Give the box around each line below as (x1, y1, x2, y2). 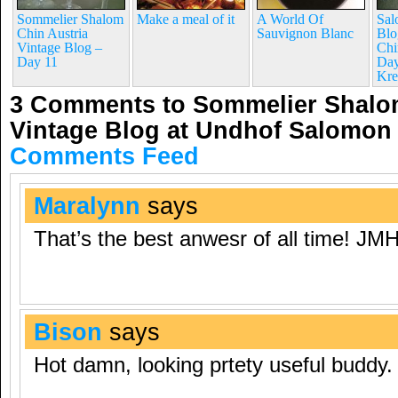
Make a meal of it (137, 12, 235, 27)
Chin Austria (17, 26, 88, 41)
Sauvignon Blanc (257, 26, 354, 41)
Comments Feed (10, 142, 199, 170)
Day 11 (17, 54, 58, 69)
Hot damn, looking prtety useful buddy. (34, 354, 393, 377)
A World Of (257, 12, 323, 27)
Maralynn (34, 192, 140, 219)
